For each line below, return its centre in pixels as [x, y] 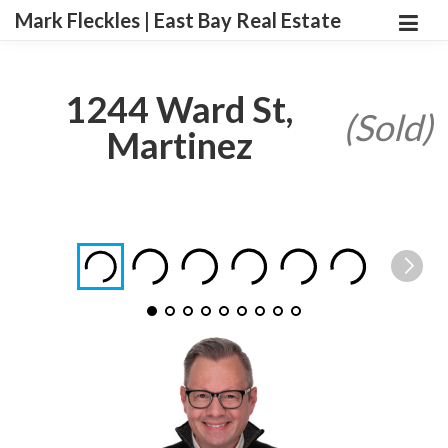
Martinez [179, 145]
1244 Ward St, [179, 109]
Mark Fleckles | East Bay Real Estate [178, 20]
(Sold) [388, 127]
